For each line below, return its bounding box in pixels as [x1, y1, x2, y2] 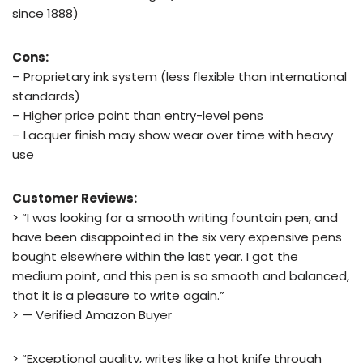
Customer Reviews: [12, 190, 137, 207]
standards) [12, 88, 80, 105]
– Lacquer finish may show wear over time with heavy [12, 126, 333, 143]
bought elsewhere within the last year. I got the [12, 248, 298, 265]
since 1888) [12, 5, 79, 22]
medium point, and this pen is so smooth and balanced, [12, 267, 349, 284]
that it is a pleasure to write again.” [12, 287, 224, 304]
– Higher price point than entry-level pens [12, 107, 263, 124]
